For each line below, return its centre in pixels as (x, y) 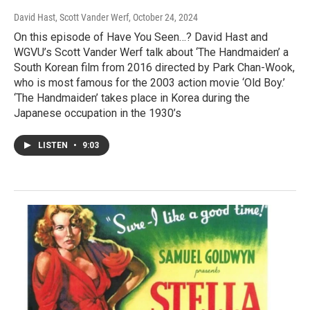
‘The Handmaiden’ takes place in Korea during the (132, 98)
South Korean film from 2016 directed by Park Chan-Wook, (154, 68)
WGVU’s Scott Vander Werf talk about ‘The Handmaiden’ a (151, 53)
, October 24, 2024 (163, 18)
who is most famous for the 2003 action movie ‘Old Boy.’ (149, 83)
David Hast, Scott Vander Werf (71, 18)
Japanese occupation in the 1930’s (98, 113)
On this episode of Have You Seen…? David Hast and (141, 37)
